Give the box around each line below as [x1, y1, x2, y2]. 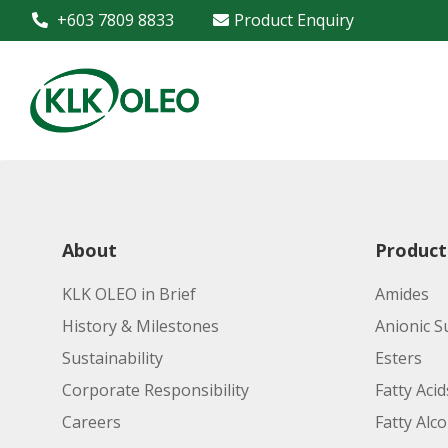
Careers [62, 411, 121, 433]
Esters [374, 347, 422, 369]
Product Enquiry [234, 9, 354, 31]
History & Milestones [62, 315, 219, 337]
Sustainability [62, 347, 163, 369]
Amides [374, 283, 429, 305]
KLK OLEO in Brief [62, 283, 196, 305]
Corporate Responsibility [62, 379, 249, 401]
